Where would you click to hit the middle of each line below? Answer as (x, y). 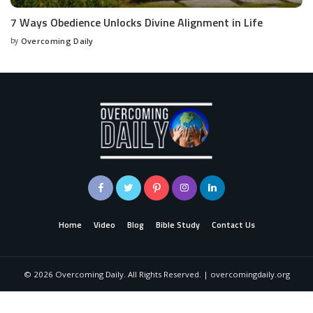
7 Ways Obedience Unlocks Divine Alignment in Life (137, 23)
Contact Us (233, 225)
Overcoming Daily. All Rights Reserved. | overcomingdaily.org (171, 275)
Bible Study (177, 225)
